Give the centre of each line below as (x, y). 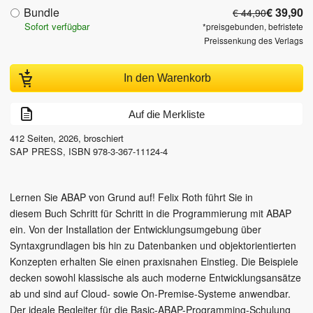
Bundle (42, 13)
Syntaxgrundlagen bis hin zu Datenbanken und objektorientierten (153, 246)
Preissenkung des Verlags (254, 41)
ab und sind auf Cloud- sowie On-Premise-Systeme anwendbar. (150, 294)
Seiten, (42, 138)
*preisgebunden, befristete (253, 27)
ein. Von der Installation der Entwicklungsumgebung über (136, 230)
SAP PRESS (36, 152)
